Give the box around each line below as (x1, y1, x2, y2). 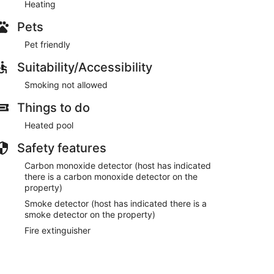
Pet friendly (24, 39, 70, 50)
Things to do (17, 100, 90, 115)
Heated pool (24, 119, 73, 130)
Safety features (17, 140, 106, 155)
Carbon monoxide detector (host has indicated (24, 160, 211, 171)
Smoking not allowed (24, 79, 108, 90)
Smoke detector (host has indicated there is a (24, 198, 207, 209)
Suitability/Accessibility (17, 59, 152, 75)
